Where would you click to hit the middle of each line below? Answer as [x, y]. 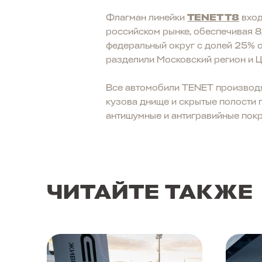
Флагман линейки [147, 17]
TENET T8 [213, 17]
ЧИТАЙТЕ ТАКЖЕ [150, 192]
